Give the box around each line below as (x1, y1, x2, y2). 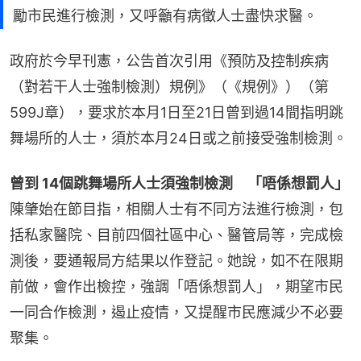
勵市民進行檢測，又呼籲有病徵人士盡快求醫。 (13, 7, 317, 24)
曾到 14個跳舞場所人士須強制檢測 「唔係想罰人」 (10, 175, 349, 192)
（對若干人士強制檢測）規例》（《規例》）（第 (10, 78, 329, 95)
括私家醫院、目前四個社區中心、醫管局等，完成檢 (10, 226, 343, 243)
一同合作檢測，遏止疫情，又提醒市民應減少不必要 (10, 304, 343, 321)
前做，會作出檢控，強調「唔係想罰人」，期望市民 (10, 278, 343, 295)
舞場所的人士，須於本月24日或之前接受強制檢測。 (10, 130, 347, 147)
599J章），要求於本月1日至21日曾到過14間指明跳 (10, 104, 343, 121)
